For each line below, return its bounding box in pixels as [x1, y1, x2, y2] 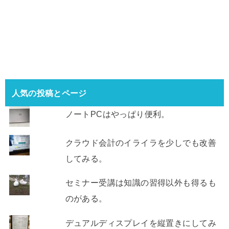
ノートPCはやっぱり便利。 [65, 109, 170, 119]
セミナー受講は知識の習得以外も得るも [65, 178, 216, 188]
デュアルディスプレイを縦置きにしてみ [65, 218, 216, 227]
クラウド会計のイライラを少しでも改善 [65, 138, 216, 147]
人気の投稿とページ [11, 87, 87, 98]
